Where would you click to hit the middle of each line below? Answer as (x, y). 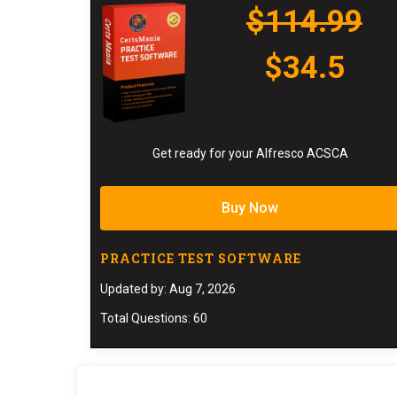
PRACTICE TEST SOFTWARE (201, 258)
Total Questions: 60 (154, 318)
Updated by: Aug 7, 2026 (168, 288)
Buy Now (250, 207)
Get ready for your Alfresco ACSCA (250, 153)
